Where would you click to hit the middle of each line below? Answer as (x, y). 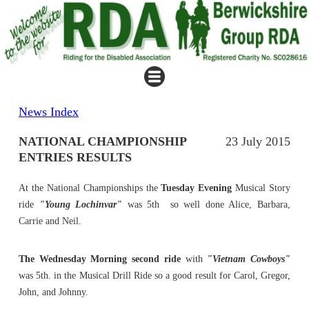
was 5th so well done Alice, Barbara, (207, 204)
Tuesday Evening (197, 188)
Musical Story (261, 188)
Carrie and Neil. (50, 221)
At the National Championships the (90, 188)
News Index (49, 111)
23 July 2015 (258, 141)
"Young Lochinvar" (81, 204)
